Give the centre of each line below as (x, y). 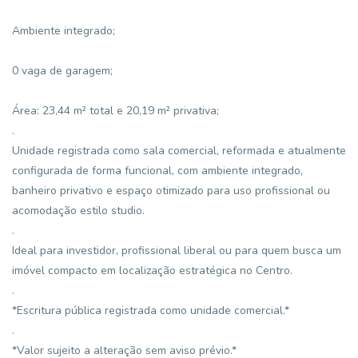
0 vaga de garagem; (62, 71)
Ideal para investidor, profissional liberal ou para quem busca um (177, 251)
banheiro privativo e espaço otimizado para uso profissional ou (171, 191)
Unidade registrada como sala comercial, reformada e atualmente (179, 151)
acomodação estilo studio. (78, 211)
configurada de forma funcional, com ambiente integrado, (157, 171)
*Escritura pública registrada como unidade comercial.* (151, 310)
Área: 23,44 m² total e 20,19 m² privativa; (115, 111)
